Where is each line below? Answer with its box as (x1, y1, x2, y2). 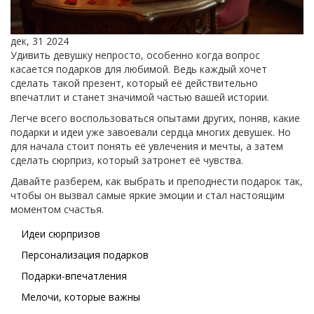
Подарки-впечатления (21, 269, 127, 283)
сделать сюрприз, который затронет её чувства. (11, 153, 243, 168)
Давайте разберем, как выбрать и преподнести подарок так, (11, 175, 303, 189)
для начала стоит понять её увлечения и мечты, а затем (11, 139, 283, 153)
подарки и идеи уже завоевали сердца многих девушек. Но (11, 125, 291, 139)
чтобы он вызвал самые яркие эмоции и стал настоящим (11, 189, 285, 203)
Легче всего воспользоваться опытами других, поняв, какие (11, 111, 300, 125)
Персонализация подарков (21, 248, 149, 262)
